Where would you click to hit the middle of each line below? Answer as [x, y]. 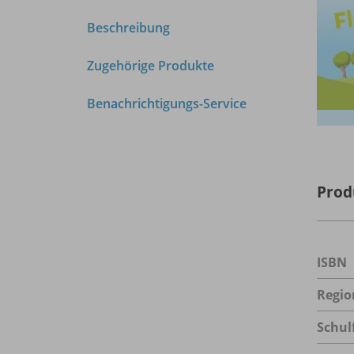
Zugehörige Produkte [151, 65]
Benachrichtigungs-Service [167, 103]
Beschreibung [128, 27]
